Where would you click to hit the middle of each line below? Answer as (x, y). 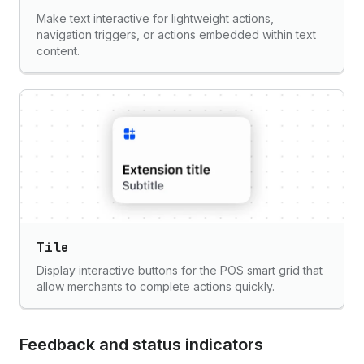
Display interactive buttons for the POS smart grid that (180, 270)
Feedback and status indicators (141, 344)
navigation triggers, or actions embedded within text (176, 35)
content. (58, 51)
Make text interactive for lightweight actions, (155, 18)
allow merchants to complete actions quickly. (156, 286)
